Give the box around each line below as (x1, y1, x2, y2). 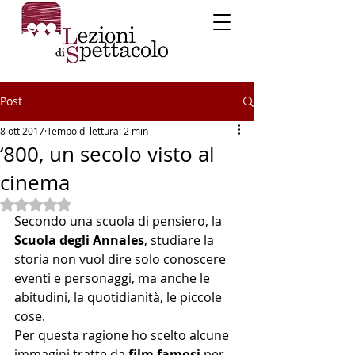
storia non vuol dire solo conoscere (14, 250, 229, 268)
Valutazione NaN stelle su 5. (35, 197, 184, 212)
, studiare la (144, 231, 217, 249)
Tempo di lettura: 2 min (47, 124, 148, 137)
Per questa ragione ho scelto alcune (14, 326, 232, 344)
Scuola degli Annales (14, 231, 144, 249)
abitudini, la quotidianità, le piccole (14, 288, 225, 306)
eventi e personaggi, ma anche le (14, 269, 213, 287)
